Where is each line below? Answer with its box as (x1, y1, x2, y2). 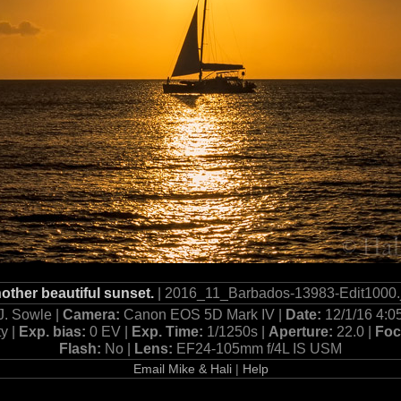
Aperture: (269, 323, 337, 339)
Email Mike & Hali (132, 362, 232, 376)
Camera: (62, 306, 124, 322)
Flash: (59, 340, 105, 356)
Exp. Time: (132, 323, 207, 339)
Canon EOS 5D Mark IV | (123, 306, 286, 322)
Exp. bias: (19, 323, 90, 339)
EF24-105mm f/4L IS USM (176, 340, 342, 356)
